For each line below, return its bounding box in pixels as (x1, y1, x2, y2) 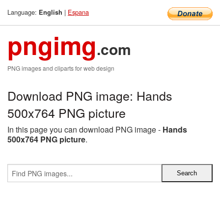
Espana (68, 7, 89, 17)
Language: (7, 7, 39, 17)
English (39, 8, 62, 17)
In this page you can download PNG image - (7, 124, 163, 135)
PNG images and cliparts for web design (7, 64, 114, 72)
